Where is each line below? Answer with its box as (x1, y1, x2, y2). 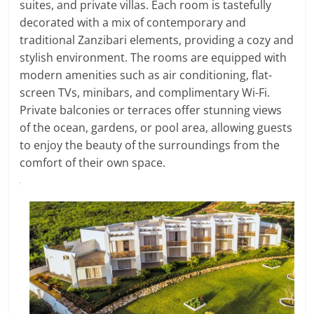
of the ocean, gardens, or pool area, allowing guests (20, 120, 293, 136)
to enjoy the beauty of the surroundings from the (20, 137, 280, 153)
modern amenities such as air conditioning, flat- (20, 67, 273, 83)
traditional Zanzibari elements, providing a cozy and (20, 32, 294, 48)
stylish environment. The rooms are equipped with (20, 50, 287, 66)
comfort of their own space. (20, 155, 166, 171)
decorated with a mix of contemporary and (20, 15, 247, 31)
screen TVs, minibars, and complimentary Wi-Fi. (20, 85, 271, 101)
